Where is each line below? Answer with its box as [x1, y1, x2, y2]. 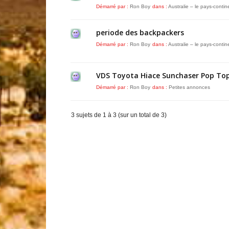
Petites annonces [169, 84, 210, 90]
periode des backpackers [96, 28, 184, 37]
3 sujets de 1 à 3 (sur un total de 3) [71, 111, 167, 119]
